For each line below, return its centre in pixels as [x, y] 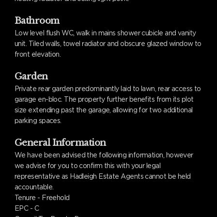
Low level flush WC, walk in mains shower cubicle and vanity [105, 33]
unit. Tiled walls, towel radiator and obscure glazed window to [108, 43]
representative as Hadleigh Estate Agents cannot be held [103, 176]
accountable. [34, 187]
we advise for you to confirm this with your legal [88, 165]
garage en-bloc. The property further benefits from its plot [104, 99]
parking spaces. [38, 120]
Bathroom [37, 21]
